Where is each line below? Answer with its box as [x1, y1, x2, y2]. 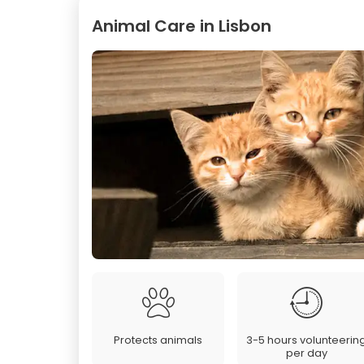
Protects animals [114, 332, 202, 347]
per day [285, 345, 327, 360]
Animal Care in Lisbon [92, 15, 271, 37]
